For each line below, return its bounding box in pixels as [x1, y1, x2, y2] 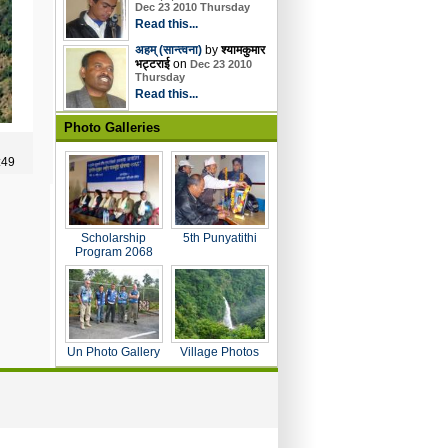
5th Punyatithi [182, 230, 257, 245]
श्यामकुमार [220, 42, 265, 57]
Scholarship [81, 230, 146, 245]
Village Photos [180, 344, 259, 359]
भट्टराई [134, 56, 170, 71]
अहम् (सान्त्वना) [134, 42, 202, 57]
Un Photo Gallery [67, 344, 160, 359]
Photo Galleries [63, 119, 160, 135]
